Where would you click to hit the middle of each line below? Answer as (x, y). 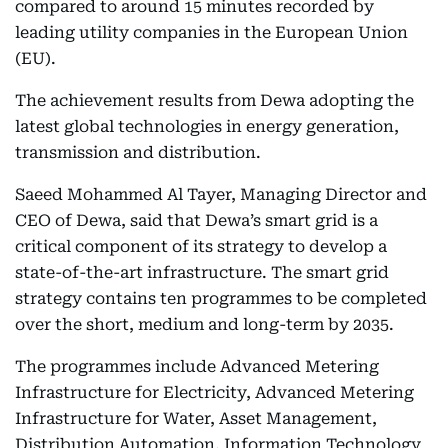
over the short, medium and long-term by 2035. (204, 324)
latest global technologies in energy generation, (207, 126)
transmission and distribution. (138, 152)
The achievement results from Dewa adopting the (214, 100)
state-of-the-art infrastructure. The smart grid (202, 272)
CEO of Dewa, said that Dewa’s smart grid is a (196, 220)
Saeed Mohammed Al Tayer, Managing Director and (221, 194)
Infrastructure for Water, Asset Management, (196, 418)
